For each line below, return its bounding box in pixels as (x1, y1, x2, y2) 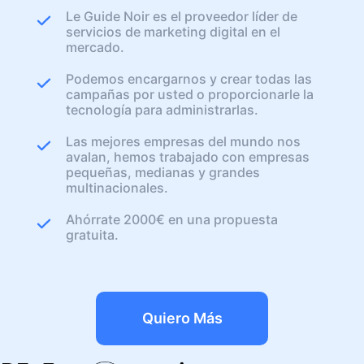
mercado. (66, 38, 124, 55)
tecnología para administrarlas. (66, 101, 258, 118)
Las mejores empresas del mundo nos (66, 132, 301, 149)
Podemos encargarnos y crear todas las (66, 70, 312, 87)
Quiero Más (141, 309, 223, 327)
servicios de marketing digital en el (66, 23, 280, 40)
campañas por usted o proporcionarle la (66, 85, 314, 102)
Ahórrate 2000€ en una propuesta (66, 210, 278, 227)
